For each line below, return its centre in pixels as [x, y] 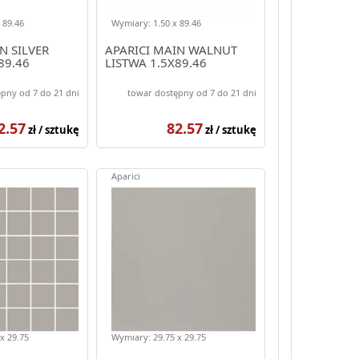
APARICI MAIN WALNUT [171, 49]
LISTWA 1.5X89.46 [155, 62]
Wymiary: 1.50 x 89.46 [156, 22]
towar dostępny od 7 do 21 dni [192, 92]
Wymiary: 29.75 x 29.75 [158, 337]
